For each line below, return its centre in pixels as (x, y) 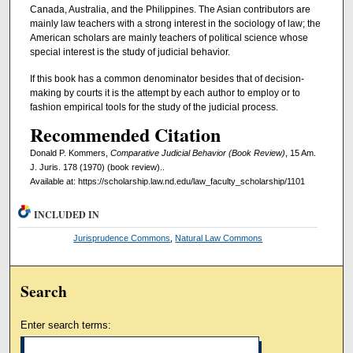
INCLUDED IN (67, 215)
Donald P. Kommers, (70, 153)
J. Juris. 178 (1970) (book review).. (97, 167)
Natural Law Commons (219, 238)
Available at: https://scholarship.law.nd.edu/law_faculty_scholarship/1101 (167, 182)
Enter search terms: (66, 325)
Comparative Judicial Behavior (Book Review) (197, 153)
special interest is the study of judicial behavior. (130, 52)
